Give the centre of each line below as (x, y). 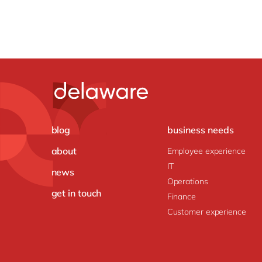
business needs (200, 130)
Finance (181, 196)
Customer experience (206, 211)
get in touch (76, 193)
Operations (187, 181)
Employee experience (206, 151)
